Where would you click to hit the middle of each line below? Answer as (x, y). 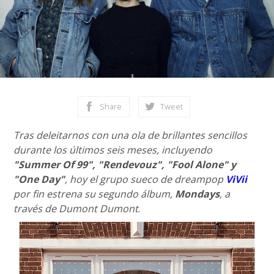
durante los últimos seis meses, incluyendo (113, 150)
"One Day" (39, 179)
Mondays (198, 194)
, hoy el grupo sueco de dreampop (146, 179)
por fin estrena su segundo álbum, (94, 194)
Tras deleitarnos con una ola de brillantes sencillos (131, 135)
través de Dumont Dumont (76, 209)
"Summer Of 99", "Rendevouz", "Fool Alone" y (125, 165)
